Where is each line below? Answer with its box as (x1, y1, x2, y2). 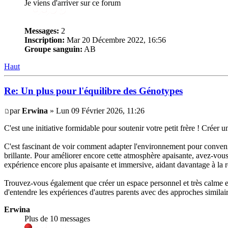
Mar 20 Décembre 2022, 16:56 (65, 35, 166, 44)
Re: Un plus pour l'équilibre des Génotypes (4, 85, 183, 97)
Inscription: (24, 35, 65, 44)
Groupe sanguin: (24, 44, 82, 53)
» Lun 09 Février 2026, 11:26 (48, 106, 145, 116)
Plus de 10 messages (24, 214, 90, 223)
